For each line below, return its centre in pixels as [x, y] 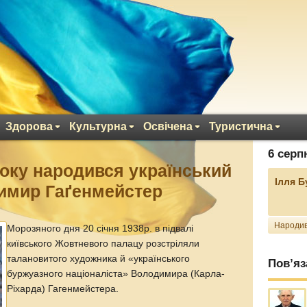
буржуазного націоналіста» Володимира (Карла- [116, 274]
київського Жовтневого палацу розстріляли [103, 244]
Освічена [168, 126]
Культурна [98, 126]
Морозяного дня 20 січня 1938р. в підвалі [100, 229]
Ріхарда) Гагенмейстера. [63, 289]
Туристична [241, 126]
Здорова [29, 126]
